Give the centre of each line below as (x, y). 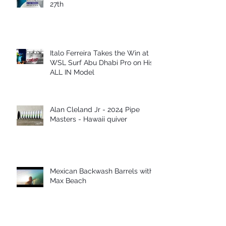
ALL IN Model (72, 72)
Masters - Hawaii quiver (89, 119)
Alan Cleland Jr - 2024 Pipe (95, 110)
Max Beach (68, 181)
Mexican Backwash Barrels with (102, 171)
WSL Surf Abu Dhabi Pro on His (102, 63)
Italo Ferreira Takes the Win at (99, 53)
